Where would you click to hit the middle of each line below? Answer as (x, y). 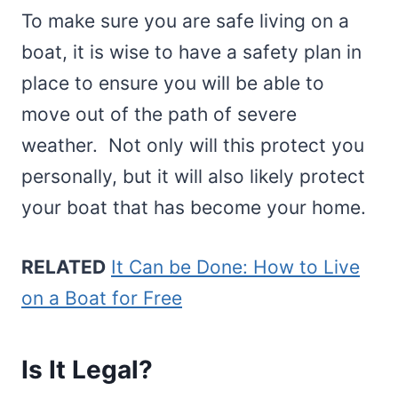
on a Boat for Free (102, 298)
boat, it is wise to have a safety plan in (191, 52)
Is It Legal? (87, 369)
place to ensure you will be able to (173, 83)
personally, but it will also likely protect (193, 176)
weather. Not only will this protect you (193, 145)
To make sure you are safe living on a (185, 20)
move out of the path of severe (159, 114)
